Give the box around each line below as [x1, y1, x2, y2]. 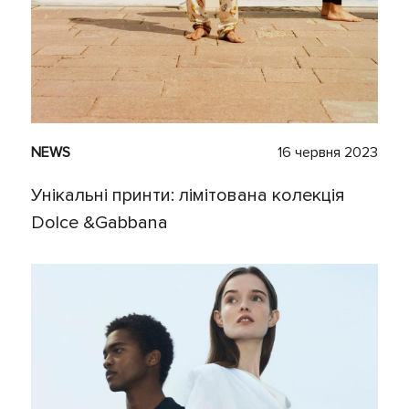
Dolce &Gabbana [31, 212, 168, 235]
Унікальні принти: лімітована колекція [31, 184, 345, 207]
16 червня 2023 [278, 143, 378, 163]
